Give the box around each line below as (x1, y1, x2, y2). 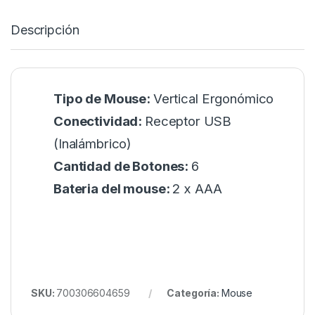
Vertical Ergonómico (153, 91, 274, 108)
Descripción (11, 22, 79, 38)
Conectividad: (53, 113, 146, 130)
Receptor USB (145, 113, 231, 130)
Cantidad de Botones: (53, 158, 192, 175)
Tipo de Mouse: (53, 91, 153, 108)
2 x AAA (172, 181, 222, 198)
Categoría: (167, 287, 221, 300)
